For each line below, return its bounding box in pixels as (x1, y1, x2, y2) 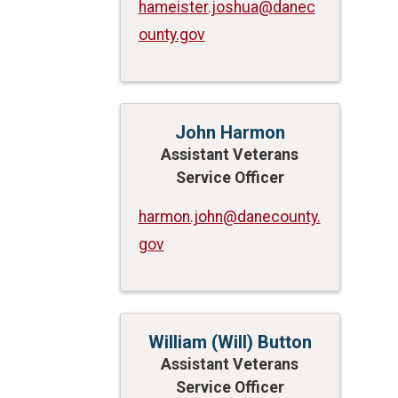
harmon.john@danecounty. (138, 207, 321, 226)
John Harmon (174, 121, 285, 143)
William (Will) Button (147, 330, 312, 353)
